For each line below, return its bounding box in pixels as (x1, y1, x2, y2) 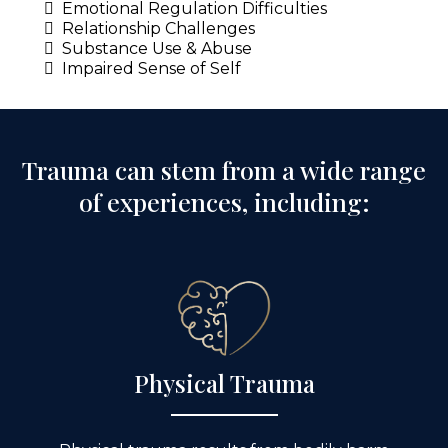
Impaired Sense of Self (62, 58, 241, 78)
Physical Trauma (133, 366, 315, 399)
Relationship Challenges (62, 18, 255, 38)
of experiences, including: (78, 184, 370, 218)
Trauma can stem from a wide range (22, 152, 426, 186)
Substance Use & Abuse (62, 38, 252, 58)
